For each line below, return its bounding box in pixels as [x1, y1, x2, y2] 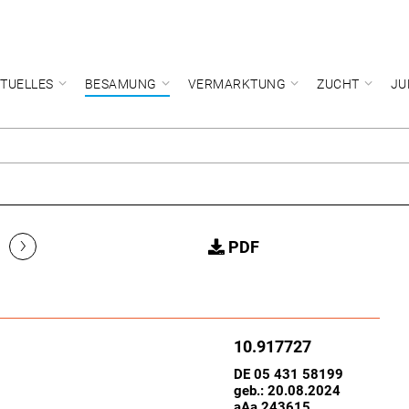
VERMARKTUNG [187, 77, 286, 91]
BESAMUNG [84, 77, 157, 91]
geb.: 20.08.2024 [234, 383, 349, 399]
